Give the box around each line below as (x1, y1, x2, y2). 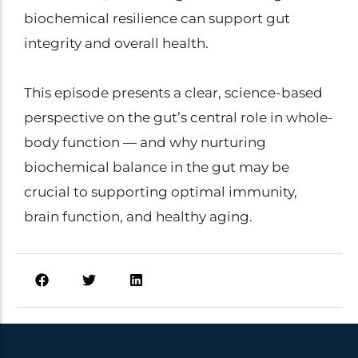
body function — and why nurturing (24, 134, 266, 150)
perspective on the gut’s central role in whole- (24, 109, 333, 125)
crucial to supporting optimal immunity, (24, 184, 297, 200)
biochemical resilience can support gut (24, 10, 290, 26)
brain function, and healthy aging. (24, 209, 253, 225)
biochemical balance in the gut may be (24, 159, 289, 175)
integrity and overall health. (24, 35, 209, 51)
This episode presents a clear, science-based (24, 85, 323, 101)
